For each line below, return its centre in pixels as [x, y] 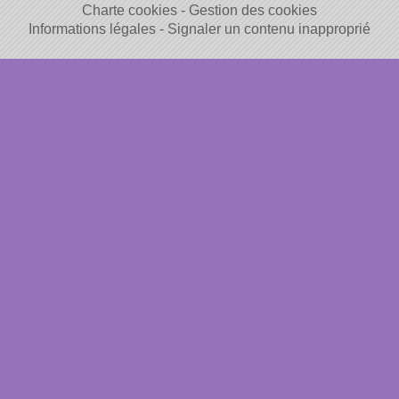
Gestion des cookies [253, 10]
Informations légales [92, 29]
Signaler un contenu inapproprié [269, 29]
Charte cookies [130, 10]
